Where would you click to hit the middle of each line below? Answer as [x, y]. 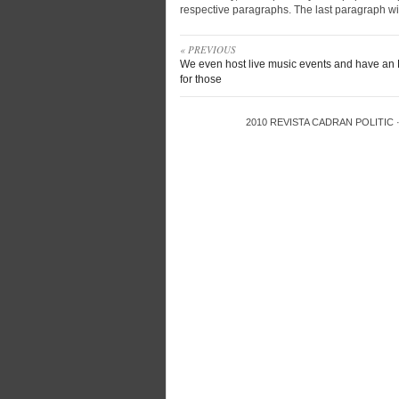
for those [201, 79]
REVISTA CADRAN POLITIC [332, 122]
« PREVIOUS [208, 49]
